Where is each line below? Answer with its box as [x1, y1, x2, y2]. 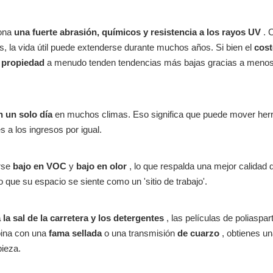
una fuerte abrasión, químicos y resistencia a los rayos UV [14, 27, 263, 37]
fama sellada [49, 228, 104, 238]
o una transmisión [104, 228, 177, 238]
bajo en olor [76, 161, 129, 171]
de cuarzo [177, 228, 222, 238]
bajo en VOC [13, 161, 69, 171]
